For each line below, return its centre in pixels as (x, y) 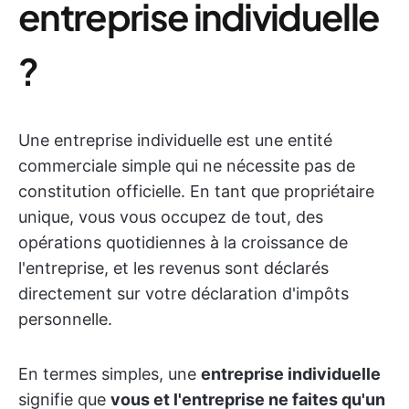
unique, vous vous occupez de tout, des (171, 217)
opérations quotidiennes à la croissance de (183, 242)
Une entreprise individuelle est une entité (175, 140)
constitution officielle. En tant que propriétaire (196, 191)
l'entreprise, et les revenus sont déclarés (173, 268)
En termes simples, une (110, 374)
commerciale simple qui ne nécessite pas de (187, 166)
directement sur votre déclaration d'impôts (184, 294)
